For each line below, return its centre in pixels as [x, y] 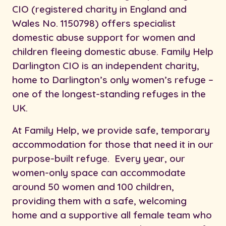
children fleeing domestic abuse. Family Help [113, 52]
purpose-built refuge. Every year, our [99, 159]
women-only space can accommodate [99, 173]
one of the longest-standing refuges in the [109, 94]
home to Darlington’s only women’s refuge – [113, 80]
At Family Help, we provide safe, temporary [111, 130]
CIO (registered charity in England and [99, 9]
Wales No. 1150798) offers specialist [94, 23]
